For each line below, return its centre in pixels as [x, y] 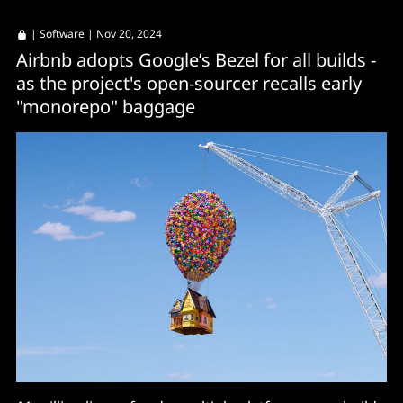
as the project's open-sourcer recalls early [189, 83]
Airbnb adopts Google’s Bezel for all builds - [196, 60]
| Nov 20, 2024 [123, 34]
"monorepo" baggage [106, 107]
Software [62, 34]
